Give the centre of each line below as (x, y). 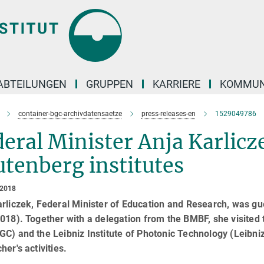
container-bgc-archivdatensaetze (70, 114)
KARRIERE (176, 84)
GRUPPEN (110, 84)
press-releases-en (168, 114)
